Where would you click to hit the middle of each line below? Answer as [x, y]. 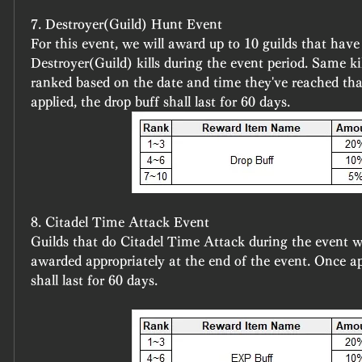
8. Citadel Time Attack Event [120, 223]
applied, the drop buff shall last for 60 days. [160, 102]
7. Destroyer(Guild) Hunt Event [126, 25]
